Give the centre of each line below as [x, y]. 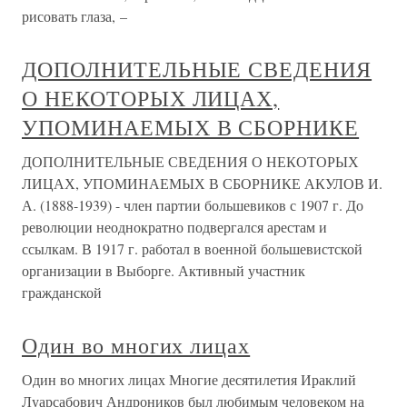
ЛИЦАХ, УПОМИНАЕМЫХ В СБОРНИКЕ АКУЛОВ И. [202, 183]
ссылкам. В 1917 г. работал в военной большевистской [192, 248]
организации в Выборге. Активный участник [164, 270]
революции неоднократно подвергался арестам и [174, 227]
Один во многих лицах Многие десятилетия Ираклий [189, 379]
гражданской [62, 292]
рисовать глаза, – [74, 16]
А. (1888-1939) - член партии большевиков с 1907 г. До [193, 205]
